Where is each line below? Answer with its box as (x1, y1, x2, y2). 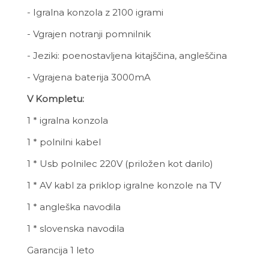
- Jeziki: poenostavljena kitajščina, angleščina (27, 50, 227, 61)
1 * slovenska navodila (27, 223, 124, 234)
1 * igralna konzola (27, 115, 108, 126)
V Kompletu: (27, 93, 84, 104)
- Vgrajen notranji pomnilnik (27, 28, 151, 40)
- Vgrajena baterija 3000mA (27, 71, 151, 83)
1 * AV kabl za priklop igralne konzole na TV (27, 180, 221, 191)
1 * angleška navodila (27, 201, 121, 213)
